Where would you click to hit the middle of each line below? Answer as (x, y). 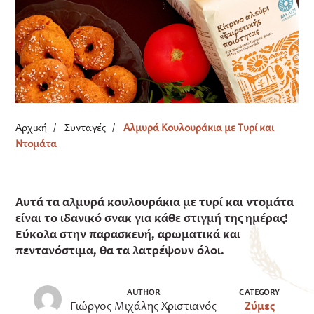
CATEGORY (260, 293)
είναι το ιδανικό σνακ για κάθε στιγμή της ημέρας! (152, 218)
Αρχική (32, 128)
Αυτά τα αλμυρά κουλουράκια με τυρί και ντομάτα (155, 202)
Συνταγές (86, 128)
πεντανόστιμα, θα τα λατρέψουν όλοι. (120, 251)
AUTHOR (144, 293)
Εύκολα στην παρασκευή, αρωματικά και (128, 234)
